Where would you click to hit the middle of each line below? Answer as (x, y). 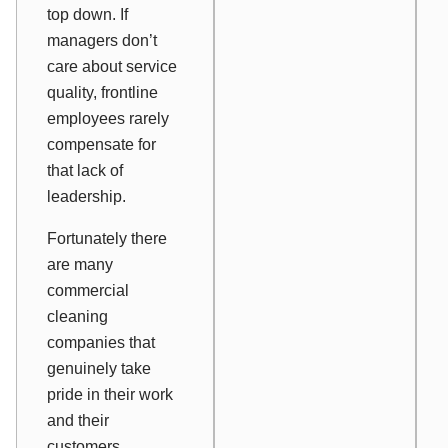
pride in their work (110, 395)
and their (78, 421)
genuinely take (99, 369)
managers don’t (102, 41)
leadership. (86, 197)
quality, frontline (102, 93)
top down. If (87, 15)
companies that (101, 343)
